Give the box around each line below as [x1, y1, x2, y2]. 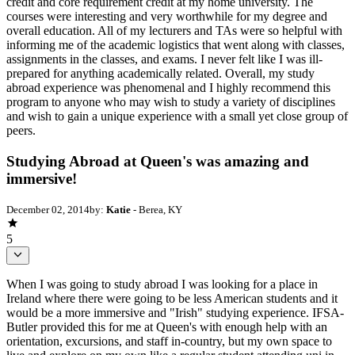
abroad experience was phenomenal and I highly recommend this [6, 80, 330, 94]
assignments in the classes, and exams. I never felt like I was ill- [6, 52, 323, 66]
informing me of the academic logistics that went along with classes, [6, 37, 345, 52]
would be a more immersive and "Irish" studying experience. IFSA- [6, 305, 344, 319]
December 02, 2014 [6, 204, 90, 216]
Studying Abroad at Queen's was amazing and [6, 152, 309, 170]
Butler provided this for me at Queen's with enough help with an [6, 319, 327, 334]
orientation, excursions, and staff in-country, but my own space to [6, 334, 332, 348]
